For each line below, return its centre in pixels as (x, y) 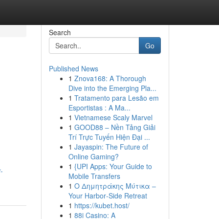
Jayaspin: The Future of (111, 147)
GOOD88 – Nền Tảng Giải (115, 127)
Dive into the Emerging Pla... (112, 88)
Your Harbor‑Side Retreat (108, 196)
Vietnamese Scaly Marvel (113, 117)
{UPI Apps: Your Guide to (113, 166)
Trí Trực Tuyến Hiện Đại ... (109, 137)
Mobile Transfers (94, 176)
